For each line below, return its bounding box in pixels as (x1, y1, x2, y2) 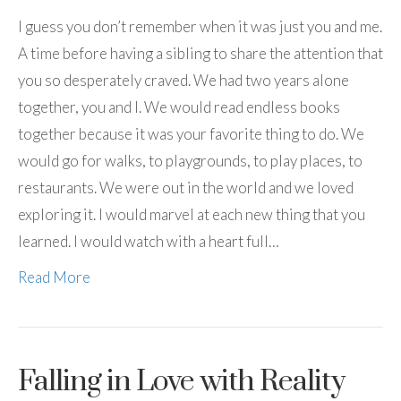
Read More (18, 267, 90, 286)
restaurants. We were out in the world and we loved (18, 177, 354, 197)
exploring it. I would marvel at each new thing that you (18, 204, 365, 224)
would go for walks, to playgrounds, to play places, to (18, 150, 363, 170)
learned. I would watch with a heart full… (18, 231, 279, 251)
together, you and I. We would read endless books (18, 97, 340, 116)
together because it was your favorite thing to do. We (18, 124, 364, 143)
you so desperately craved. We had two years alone (18, 70, 349, 90)
